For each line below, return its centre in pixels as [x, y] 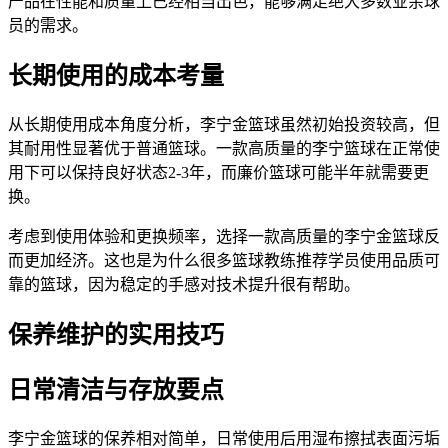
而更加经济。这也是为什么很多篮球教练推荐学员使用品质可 [224, 260]
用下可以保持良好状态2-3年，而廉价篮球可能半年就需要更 [218, 172]
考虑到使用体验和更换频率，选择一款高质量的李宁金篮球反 [224, 236]
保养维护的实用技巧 [116, 334]
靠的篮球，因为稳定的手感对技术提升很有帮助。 [184, 284]
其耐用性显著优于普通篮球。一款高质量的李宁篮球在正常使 [224, 148]
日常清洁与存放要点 [116, 389]
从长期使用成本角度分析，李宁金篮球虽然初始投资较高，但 [224, 124]
